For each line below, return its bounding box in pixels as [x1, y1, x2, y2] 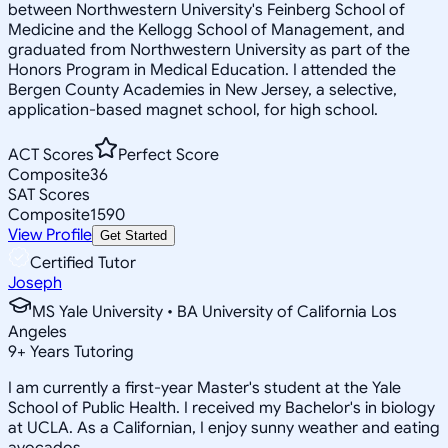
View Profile [8, 224, 92, 245]
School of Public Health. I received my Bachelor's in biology [8, 397, 435, 418]
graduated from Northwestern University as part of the [8, 39, 410, 60]
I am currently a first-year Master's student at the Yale [8, 377, 401, 398]
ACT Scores [8, 144, 94, 165]
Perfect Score [118, 144, 219, 165]
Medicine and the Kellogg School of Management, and [8, 19, 405, 40]
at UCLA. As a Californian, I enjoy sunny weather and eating [8, 417, 440, 438]
